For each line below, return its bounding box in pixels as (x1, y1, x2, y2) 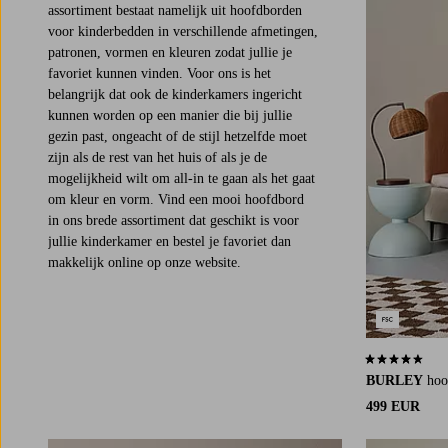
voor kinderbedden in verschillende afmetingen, (48, 23, 318, 39)
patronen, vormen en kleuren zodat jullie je (48, 44, 292, 60)
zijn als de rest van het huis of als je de (48, 149, 267, 165)
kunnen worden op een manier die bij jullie (48, 107, 292, 123)
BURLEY (366, 373, 423, 389)
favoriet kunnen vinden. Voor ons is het (48, 65, 271, 81)
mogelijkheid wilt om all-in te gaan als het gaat (48, 170, 315, 186)
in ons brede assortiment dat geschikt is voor (48, 212, 299, 228)
